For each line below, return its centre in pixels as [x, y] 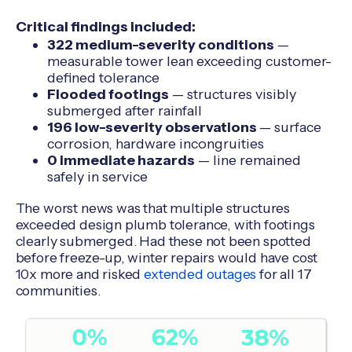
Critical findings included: [105, 26]
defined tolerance [103, 77]
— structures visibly [232, 93]
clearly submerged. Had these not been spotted [163, 241]
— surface [290, 126]
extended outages [200, 274]
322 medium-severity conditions [160, 44]
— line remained [247, 159]
